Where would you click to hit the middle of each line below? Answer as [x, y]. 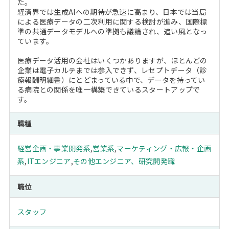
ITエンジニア [49, 161]
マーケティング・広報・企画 [164, 148]
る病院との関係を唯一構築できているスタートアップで [109, 90]
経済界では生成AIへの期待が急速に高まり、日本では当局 [112, 12]
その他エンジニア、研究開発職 [124, 161]
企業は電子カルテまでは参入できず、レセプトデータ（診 [112, 70]
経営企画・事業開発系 [54, 148]
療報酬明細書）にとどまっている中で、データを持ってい [111, 80]
